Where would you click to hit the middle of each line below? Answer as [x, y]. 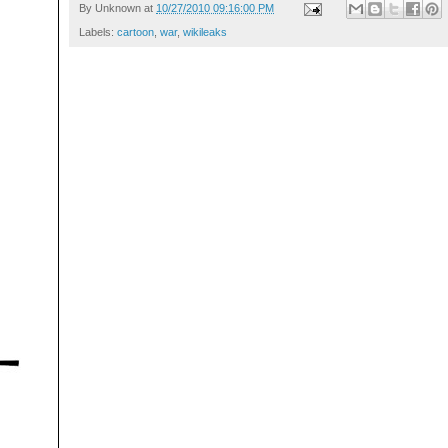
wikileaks [205, 32]
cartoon [135, 32]
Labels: [98, 32]
